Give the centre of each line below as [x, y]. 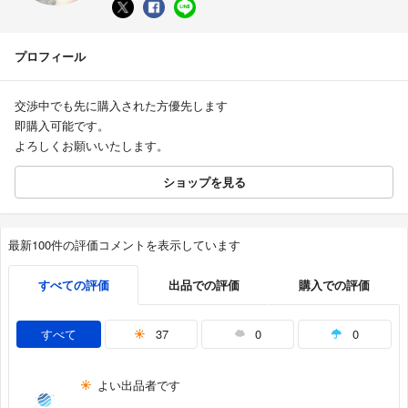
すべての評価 [73, 284]
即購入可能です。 [62, 125]
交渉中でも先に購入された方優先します [121, 105]
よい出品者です [139, 384]
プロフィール [50, 56]
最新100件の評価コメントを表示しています [124, 244]
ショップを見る [204, 181]
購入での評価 [334, 284]
